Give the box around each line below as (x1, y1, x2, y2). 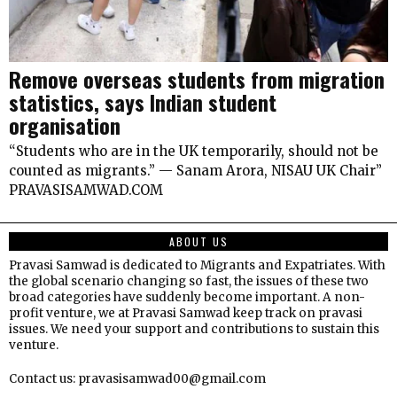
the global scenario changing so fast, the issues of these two (9, 274, 369, 289)
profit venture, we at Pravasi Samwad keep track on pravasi (9, 306, 362, 321)
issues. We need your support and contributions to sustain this (9, 322, 379, 337)
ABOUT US (168, 234, 229, 249)
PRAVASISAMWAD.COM (9, 182, 163, 198)
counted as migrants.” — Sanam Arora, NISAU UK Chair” (9, 162, 382, 179)
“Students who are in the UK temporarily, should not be (9, 143, 378, 160)
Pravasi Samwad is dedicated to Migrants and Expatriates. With (9, 258, 385, 273)
